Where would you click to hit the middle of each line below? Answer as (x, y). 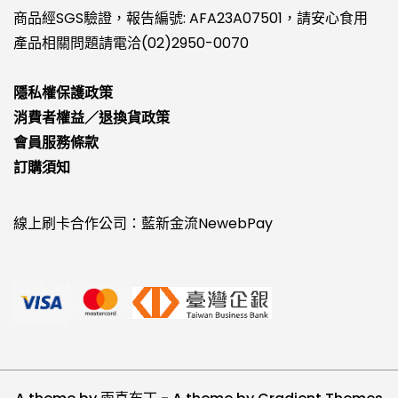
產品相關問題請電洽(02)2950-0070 (131, 43)
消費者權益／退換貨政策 (92, 117)
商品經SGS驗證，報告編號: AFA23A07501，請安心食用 (191, 18)
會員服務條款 (56, 142)
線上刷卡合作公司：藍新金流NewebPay (143, 223)
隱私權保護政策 (63, 92)
